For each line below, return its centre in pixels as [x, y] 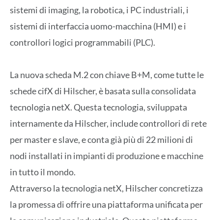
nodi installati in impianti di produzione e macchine [107, 156]
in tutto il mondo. [43, 172]
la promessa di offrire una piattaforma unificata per [106, 205]
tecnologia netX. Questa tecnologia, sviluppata [98, 107]
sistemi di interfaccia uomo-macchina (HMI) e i [98, 26]
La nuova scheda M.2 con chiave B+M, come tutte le [107, 75]
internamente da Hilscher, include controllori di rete [108, 124]
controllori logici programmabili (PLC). [82, 42]
